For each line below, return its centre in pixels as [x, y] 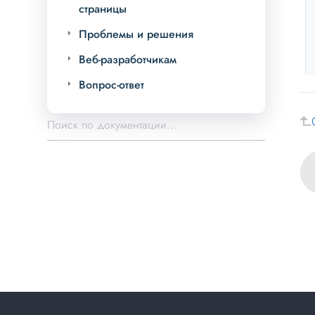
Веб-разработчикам [128, 60]
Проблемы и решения [136, 34]
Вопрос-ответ [112, 85]
